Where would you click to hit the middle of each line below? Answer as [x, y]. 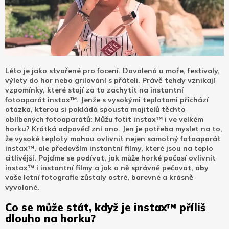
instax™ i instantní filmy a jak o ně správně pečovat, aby [107, 168]
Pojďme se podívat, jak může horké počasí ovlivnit [127, 158]
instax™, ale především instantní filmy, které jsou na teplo [109, 148]
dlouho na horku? [50, 219]
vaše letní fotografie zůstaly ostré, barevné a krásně [99, 177]
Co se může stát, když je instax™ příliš [105, 207]
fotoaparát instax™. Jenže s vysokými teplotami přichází [107, 100]
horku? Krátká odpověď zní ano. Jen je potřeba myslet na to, [114, 129]
